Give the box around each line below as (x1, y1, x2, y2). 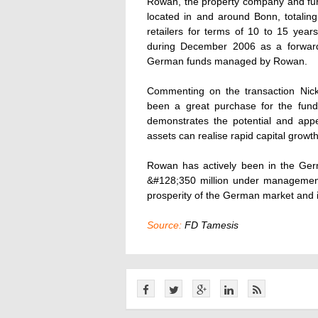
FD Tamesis (182, 219, 238, 231)
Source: (147, 219, 182, 231)
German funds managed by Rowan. (147, 55, 307, 67)
